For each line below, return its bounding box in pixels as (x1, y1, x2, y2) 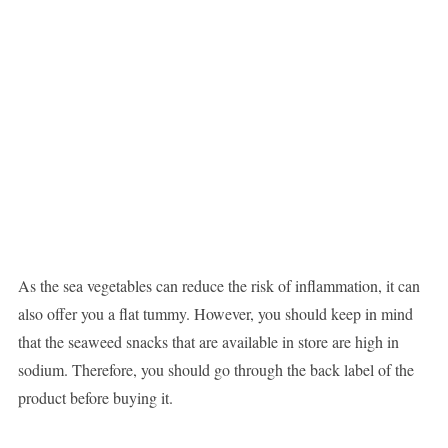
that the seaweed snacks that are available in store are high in (17, 331, 399, 353)
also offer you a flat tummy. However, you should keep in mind (17, 303, 413, 325)
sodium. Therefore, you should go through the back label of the (17, 359, 414, 381)
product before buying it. (17, 387, 173, 409)
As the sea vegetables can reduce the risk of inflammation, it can (17, 275, 420, 297)
